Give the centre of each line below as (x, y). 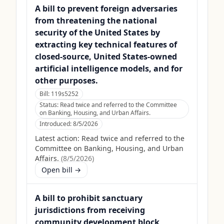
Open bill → (61, 170)
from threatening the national (96, 20)
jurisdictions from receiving (90, 210)
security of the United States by (97, 32)
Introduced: (56, 124)
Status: (50, 105)
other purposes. (66, 80)
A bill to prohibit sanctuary (89, 198)
